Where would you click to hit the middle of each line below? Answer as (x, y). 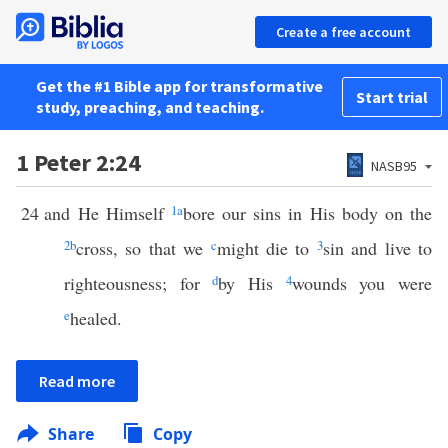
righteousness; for (138, 283)
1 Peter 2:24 (78, 162)
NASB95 (394, 166)
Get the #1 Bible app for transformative (179, 86)
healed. (96, 318)
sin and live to (377, 248)
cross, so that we (143, 248)
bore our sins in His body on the (307, 213)
